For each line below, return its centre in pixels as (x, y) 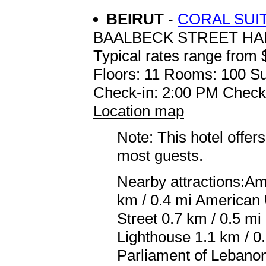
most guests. (160, 155)
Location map (139, 111)
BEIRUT (137, 19)
